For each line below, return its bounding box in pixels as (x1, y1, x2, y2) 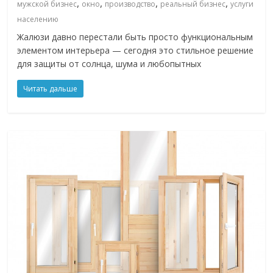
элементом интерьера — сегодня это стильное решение (17, 44, 254, 57)
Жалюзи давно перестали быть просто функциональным (17, 31, 253, 43)
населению (17, 14, 59, 25)
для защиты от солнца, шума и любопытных (17, 58, 202, 70)
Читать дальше (23, 83, 78, 94)
